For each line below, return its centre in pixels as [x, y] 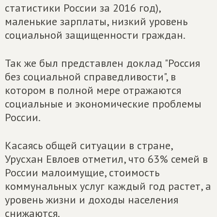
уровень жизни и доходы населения [92, 200]
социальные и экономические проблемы [103, 104]
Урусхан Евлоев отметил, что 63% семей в [106, 159]
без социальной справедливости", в [90, 77]
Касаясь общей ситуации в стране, [89, 145]
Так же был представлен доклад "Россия [102, 63]
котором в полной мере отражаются [93, 90]
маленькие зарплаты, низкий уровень [96, 21]
